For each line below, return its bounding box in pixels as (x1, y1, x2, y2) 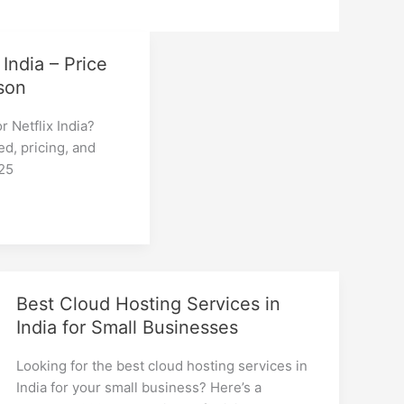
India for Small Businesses (16, 316, 239, 338)
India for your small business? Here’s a (16, 378, 262, 396)
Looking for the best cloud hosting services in (16, 356, 308, 374)
